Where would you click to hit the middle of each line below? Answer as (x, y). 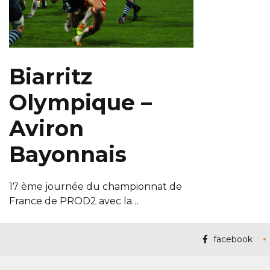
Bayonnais (68, 154)
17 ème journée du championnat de (96, 186)
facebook (233, 239)
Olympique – (80, 102)
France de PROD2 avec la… (74, 201)
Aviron (46, 128)
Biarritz (51, 76)
